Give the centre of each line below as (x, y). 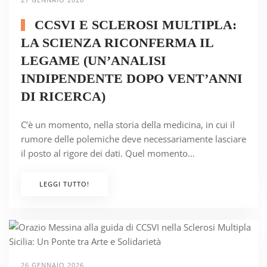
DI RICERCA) (63, 97)
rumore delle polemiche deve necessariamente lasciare (133, 139)
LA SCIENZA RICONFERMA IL (117, 43)
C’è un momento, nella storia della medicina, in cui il (128, 125)
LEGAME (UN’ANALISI (94, 61)
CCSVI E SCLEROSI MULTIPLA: (133, 25)
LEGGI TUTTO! (64, 184)
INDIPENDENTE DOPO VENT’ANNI (132, 79)
